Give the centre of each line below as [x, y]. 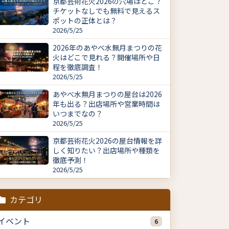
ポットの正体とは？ [85, 21]
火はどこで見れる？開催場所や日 [106, 58]
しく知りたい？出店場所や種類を [106, 151]
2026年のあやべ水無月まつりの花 [107, 48]
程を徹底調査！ [78, 67]
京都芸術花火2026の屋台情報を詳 [107, 141]
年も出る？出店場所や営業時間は [106, 104]
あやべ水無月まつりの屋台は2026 [107, 94]
